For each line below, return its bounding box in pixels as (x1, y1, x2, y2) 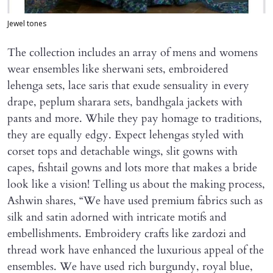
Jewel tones (7, 19, 47, 29)
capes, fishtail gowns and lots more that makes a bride (7, 160, 257, 175)
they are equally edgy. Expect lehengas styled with (7, 127, 244, 143)
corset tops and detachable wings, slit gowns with (7, 143, 238, 159)
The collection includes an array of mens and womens (7, 44, 258, 60)
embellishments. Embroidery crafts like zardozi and (7, 225, 246, 241)
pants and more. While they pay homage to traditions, (7, 110, 262, 126)
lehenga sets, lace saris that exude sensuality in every (7, 77, 249, 93)
